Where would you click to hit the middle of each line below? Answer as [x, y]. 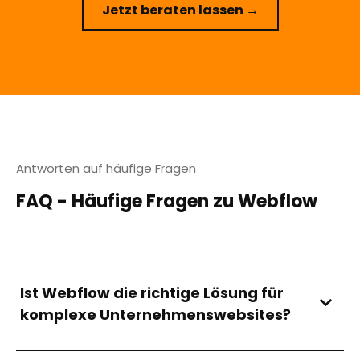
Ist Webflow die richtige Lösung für [152, 292]
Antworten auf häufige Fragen [106, 168]
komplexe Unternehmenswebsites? [155, 314]
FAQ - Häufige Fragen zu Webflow [167, 201]
